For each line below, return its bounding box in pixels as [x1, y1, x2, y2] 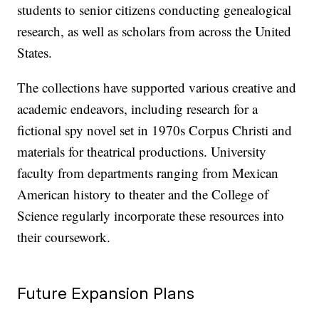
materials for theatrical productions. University [17, 142, 267, 160]
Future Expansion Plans [17, 283, 195, 303]
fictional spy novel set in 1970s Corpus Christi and [17, 120, 293, 139]
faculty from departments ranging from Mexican [17, 163, 279, 182]
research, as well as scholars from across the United [17, 21, 292, 40]
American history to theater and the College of [17, 184, 269, 203]
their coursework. [17, 227, 111, 246]
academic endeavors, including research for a [17, 99, 258, 117]
